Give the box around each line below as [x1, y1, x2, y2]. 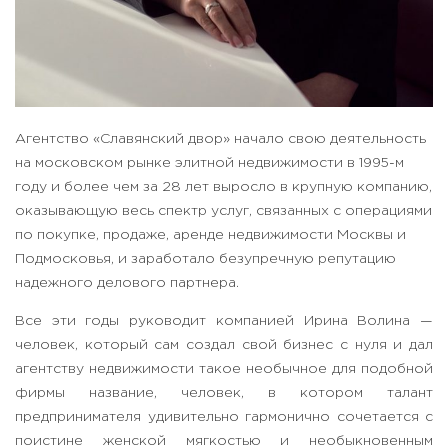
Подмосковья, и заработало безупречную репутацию [15, 253, 396, 266]
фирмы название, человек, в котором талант [15, 387, 433, 400]
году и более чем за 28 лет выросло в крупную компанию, [15, 181, 432, 194]
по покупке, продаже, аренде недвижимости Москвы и [15, 229, 406, 242]
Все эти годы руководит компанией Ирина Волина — [15, 315, 433, 328]
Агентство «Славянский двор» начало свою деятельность [15, 133, 426, 146]
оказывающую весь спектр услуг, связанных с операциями [15, 205, 432, 218]
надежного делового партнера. [15, 277, 239, 290]
